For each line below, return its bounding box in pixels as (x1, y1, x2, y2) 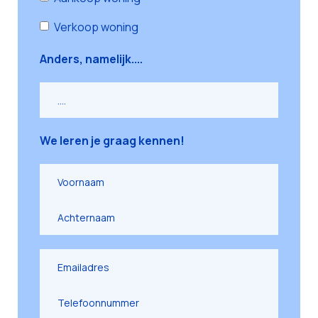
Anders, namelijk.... (40, 51, 143, 67)
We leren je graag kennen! (40, 133, 185, 148)
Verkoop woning (54, 19, 138, 35)
